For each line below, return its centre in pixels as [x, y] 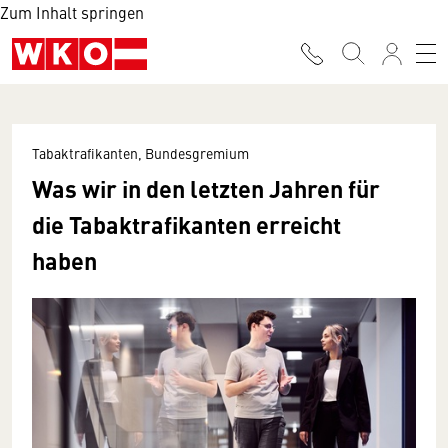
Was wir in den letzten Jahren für [206, 188]
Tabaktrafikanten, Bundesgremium [140, 153]
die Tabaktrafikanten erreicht [186, 224]
